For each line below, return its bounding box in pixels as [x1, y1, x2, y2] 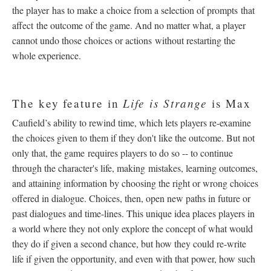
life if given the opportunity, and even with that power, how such [12, 252, 255, 266]
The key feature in [12, 96, 123, 111]
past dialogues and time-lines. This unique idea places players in [12, 207, 255, 220]
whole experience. [12, 49, 81, 62]
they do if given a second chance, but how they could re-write [12, 237, 246, 250]
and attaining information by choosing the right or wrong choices [12, 177, 258, 190]
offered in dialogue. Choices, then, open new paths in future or [12, 192, 250, 205]
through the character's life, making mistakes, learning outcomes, [12, 162, 258, 175]
